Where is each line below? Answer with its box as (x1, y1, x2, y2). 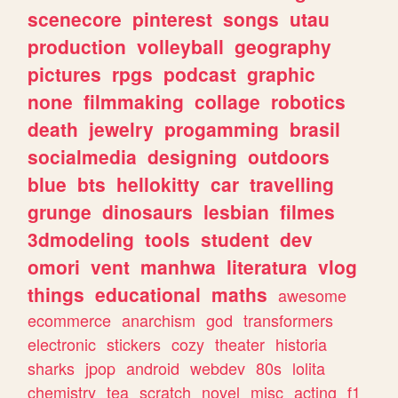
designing (147, 143, 238, 171)
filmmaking (84, 88, 185, 115)
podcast (163, 60, 237, 88)
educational (95, 281, 202, 308)
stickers (107, 332, 162, 356)
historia (275, 332, 328, 356)
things (28, 281, 85, 308)
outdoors (248, 143, 330, 171)
